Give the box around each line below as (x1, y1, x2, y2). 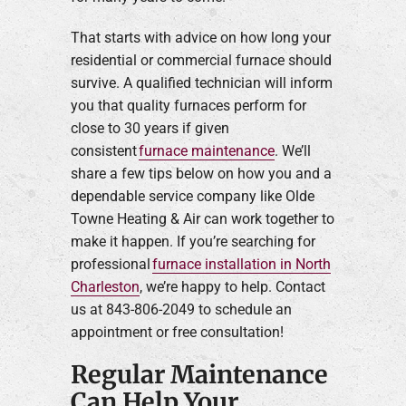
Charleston (70, 277, 140, 295)
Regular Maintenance (70, 359, 328, 390)
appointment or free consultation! (70, 323, 284, 341)
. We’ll (274, 141, 311, 159)
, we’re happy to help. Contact (139, 277, 325, 295)
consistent (70, 141, 139, 159)
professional (70, 255, 152, 273)
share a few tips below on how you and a (70, 164, 332, 182)
